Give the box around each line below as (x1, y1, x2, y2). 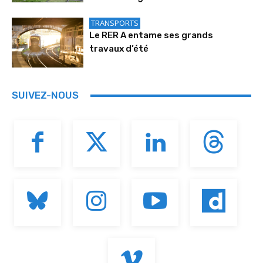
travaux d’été (89, 43, 149, 54)
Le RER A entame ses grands (89, 29, 214, 41)
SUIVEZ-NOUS (12, 89, 79, 102)
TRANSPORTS (91, 17, 139, 28)
